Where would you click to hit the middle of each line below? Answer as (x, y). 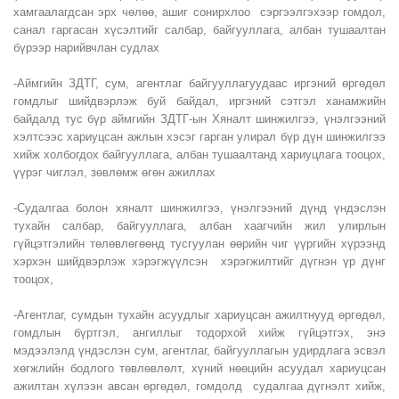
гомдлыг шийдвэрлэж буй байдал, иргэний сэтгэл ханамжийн (199, 101)
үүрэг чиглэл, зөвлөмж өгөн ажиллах (114, 172)
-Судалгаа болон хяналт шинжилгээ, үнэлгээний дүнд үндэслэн (199, 208)
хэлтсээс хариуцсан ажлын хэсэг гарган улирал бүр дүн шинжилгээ (199, 137)
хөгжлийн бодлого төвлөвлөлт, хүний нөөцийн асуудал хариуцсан (199, 368)
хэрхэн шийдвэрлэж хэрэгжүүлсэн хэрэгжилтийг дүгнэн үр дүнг (199, 261)
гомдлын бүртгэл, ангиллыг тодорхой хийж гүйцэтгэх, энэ (199, 333)
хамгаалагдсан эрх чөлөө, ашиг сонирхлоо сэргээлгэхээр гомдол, (199, 12)
